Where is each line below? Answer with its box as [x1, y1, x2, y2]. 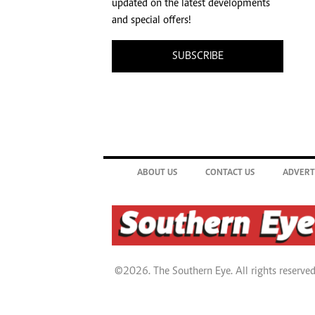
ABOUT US [137, 169, 177, 179]
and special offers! [112, 15, 191, 27]
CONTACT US [205, 169, 255, 179]
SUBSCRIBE [172, 51, 224, 63]
